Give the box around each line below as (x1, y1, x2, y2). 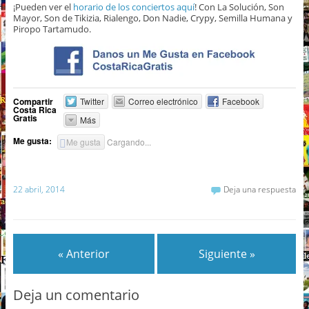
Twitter (80, 95, 105, 108)
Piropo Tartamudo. (12, 23, 91, 36)
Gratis (12, 112, 37, 125)
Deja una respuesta (223, 183, 297, 195)
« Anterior (57, 246, 110, 261)
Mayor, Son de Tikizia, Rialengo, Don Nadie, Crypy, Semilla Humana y (12, 12, 292, 25)
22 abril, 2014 (12, 183, 65, 195)
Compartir (12, 95, 53, 108)
